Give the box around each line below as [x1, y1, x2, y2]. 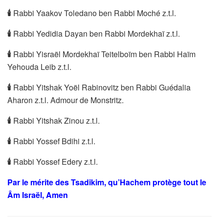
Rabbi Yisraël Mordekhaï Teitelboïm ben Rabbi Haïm [11, 48, 196, 60]
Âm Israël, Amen [7, 189, 68, 200]
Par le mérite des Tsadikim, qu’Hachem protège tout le [7, 176, 206, 188]
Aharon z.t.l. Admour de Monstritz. [7, 94, 124, 106]
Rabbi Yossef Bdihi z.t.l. [11, 135, 95, 147]
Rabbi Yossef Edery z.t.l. [11, 155, 98, 167]
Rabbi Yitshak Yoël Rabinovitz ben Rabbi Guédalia [11, 81, 191, 93]
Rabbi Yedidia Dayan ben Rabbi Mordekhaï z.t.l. [11, 27, 180, 39]
